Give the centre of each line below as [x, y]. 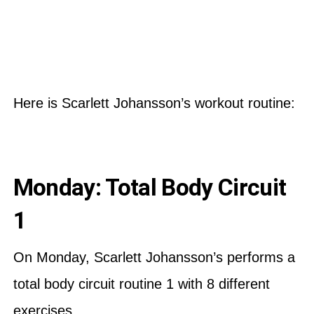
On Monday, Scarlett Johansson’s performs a [154, 257]
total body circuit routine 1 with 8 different [141, 284]
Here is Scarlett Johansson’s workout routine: [156, 103]
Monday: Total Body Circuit [150, 187]
